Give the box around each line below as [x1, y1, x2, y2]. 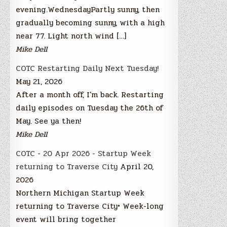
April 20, [120, 160, 154, 173]
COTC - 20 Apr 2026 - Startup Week [16, 147, 152, 160]
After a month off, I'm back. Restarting [16, 88, 164, 101]
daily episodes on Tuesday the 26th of [16, 101, 164, 114]
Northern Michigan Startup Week [16, 186, 145, 199]
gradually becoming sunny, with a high [16, 16, 165, 29]
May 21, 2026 [16, 75, 63, 88]
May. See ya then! [16, 115, 82, 127]
